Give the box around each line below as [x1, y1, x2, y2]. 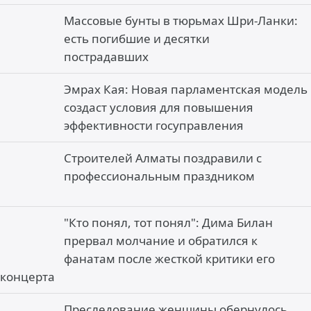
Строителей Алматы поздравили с [64, 150, 262, 166]
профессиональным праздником [64, 168, 255, 184]
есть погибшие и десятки [64, 31, 210, 47]
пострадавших [64, 49, 149, 65]
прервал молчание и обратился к [64, 233, 258, 249]
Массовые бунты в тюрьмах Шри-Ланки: [64, 12, 298, 28]
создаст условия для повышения [64, 99, 253, 115]
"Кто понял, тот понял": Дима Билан [64, 215, 273, 230]
